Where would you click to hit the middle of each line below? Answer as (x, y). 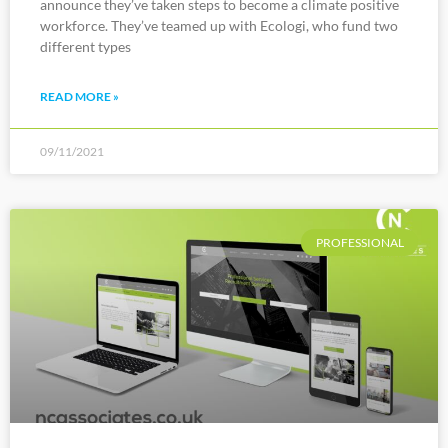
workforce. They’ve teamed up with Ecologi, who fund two (219, 26)
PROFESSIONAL (359, 242)
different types (85, 47)
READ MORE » (79, 97)
